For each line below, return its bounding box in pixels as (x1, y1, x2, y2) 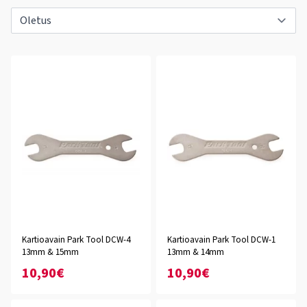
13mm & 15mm (22, 246, 79, 258)
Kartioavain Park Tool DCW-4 (22, 234, 130, 246)
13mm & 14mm (167, 246, 224, 258)
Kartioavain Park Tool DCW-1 (167, 234, 275, 246)
